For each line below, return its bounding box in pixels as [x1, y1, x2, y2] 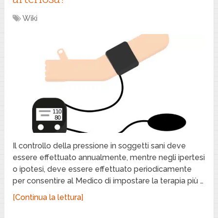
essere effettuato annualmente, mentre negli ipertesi [13, 153, 205, 163]
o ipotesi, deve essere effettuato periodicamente [13, 164, 192, 174]
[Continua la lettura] [13, 193, 84, 202]
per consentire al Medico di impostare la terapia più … [13, 176, 204, 186]
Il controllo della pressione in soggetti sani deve [13, 141, 186, 151]
